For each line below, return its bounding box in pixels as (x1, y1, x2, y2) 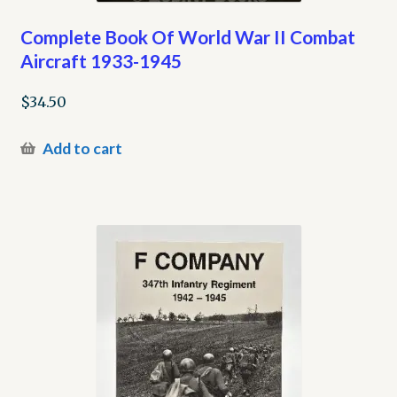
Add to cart (42, 138, 122, 158)
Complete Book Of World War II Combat (19, 26, 355, 49)
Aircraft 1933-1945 (19, 50, 182, 73)
